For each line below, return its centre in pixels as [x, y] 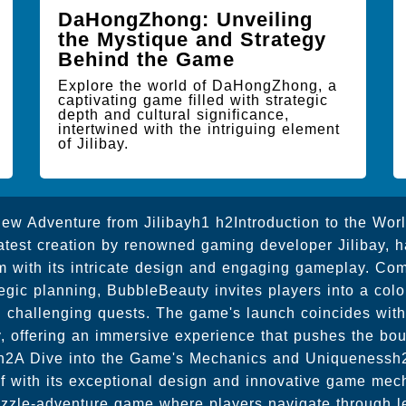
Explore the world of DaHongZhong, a [198, 86]
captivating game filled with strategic [193, 100]
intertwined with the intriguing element [199, 129]
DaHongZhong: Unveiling [185, 19]
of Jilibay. [93, 144]
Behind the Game [146, 59]
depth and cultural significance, [174, 115]
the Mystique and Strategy [192, 39]
